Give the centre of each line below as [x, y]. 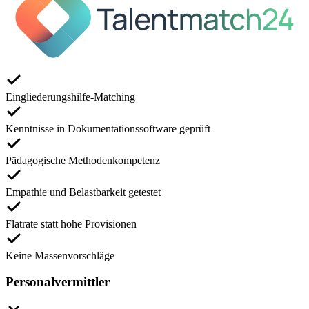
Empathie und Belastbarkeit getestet [83, 192]
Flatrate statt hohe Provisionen [71, 223]
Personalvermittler [58, 282]
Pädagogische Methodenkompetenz [83, 160]
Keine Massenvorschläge [60, 255]
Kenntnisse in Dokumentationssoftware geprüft [108, 128]
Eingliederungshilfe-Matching [70, 97]
